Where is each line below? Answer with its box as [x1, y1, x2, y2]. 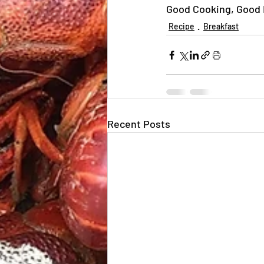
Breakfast [203, 21, 239, 31]
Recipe [169, 21, 194, 31]
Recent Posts [107, 117, 170, 130]
